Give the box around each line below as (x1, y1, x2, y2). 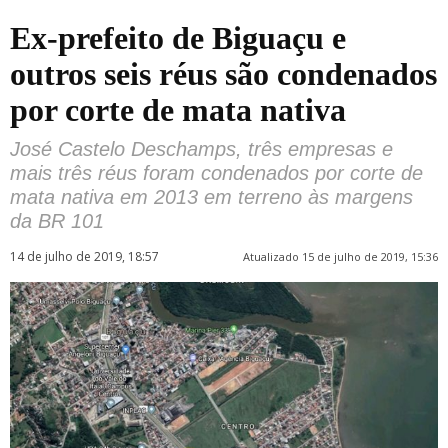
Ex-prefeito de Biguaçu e (10, 20, 346, 56)
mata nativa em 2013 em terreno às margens (10, 186, 413, 208)
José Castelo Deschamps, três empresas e (10, 138, 393, 160)
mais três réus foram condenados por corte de (10, 162, 423, 184)
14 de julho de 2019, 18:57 (10, 248, 159, 265)
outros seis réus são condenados (10, 56, 437, 92)
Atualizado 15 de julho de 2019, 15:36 (243, 249, 438, 264)
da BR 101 (10, 210, 104, 232)
